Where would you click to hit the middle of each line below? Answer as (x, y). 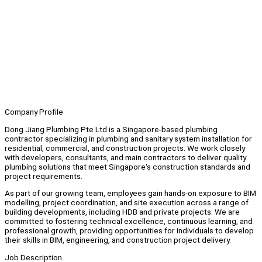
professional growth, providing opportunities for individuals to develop (129, 231)
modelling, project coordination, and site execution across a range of (127, 203)
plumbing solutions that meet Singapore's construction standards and (127, 166)
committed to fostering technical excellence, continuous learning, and (129, 221)
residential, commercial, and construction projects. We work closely (125, 148)
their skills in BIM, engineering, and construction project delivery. (118, 240)
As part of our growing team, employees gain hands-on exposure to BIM (130, 193)
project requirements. (44, 176)
